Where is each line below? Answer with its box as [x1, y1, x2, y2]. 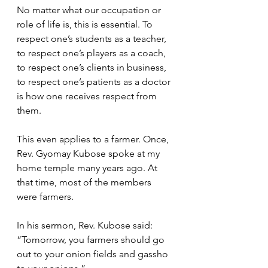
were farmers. [17, 191, 76, 202]
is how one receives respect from [17, 90, 159, 102]
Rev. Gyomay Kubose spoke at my [17, 148, 162, 159]
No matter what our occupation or [17, 4, 163, 16]
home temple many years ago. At [17, 162, 160, 173]
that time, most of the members [17, 176, 154, 188]
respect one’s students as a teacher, [17, 33, 169, 44]
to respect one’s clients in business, [17, 62, 169, 73]
